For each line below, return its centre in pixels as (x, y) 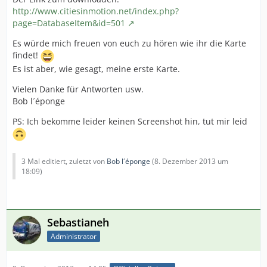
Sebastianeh (78, 222)
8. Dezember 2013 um (191, 161)
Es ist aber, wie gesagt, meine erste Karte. (96, 69)
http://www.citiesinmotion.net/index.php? (96, 11)
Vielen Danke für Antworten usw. (78, 89)
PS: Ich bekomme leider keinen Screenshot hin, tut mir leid (130, 121)
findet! (27, 55)
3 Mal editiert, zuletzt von (64, 161)
